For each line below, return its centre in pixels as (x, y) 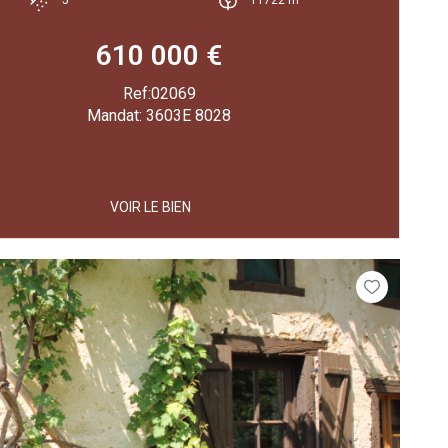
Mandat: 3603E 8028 (159, 115)
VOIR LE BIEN (150, 206)
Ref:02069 (159, 93)
